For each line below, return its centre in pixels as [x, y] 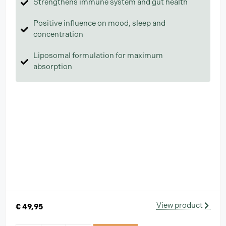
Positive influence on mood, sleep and [99, 23]
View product [180, 206]
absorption [53, 66]
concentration [58, 34]
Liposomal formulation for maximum [98, 55]
